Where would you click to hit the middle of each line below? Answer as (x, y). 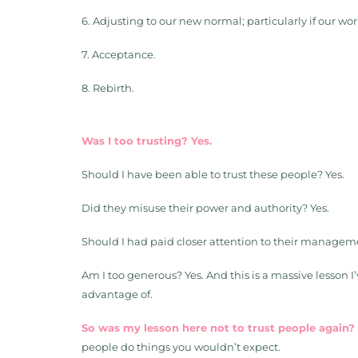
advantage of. (118, 294)
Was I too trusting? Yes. (147, 140)
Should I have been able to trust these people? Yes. (213, 174)
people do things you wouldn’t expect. (182, 346)
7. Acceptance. (120, 54)
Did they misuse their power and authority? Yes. (205, 207)
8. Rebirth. (108, 88)
